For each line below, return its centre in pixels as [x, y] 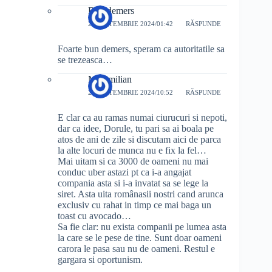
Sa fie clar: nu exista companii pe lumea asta [142, 226]
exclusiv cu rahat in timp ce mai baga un [134, 205]
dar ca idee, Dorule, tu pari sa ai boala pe [136, 128]
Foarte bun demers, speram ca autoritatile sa [141, 49]
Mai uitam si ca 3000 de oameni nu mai [133, 161]
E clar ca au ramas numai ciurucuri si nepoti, [142, 117]
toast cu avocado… [94, 216]
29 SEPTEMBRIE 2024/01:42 [131, 24]
